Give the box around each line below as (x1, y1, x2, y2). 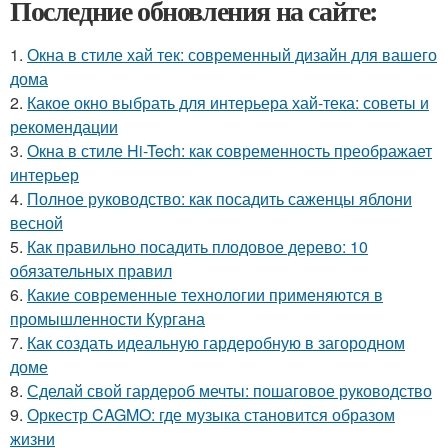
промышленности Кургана (10, 306, 205, 330)
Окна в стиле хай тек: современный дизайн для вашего (27, 42, 437, 66)
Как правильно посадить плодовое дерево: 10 (27, 234, 368, 258)
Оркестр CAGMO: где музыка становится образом (27, 402, 395, 426)
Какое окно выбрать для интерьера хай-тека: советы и (27, 90, 429, 114)
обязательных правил (10, 258, 172, 282)
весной (10, 210, 63, 234)
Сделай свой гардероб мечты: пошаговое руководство (27, 378, 432, 402)
